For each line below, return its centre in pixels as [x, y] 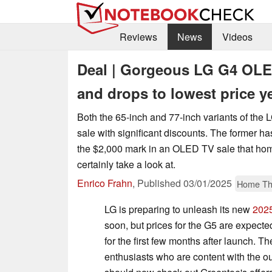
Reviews [138, 37]
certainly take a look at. [126, 164]
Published [160, 183]
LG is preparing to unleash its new [178, 209]
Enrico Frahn [105, 183]
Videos [237, 37]
